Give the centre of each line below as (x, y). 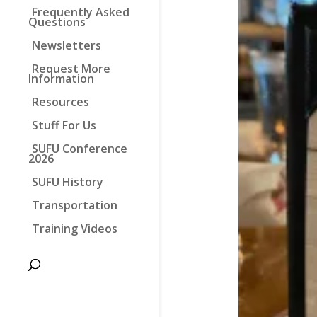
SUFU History (67, 182)
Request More (71, 69)
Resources (60, 102)
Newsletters (66, 45)
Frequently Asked (80, 12)
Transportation (74, 205)
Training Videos (74, 229)
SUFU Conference (79, 149)
